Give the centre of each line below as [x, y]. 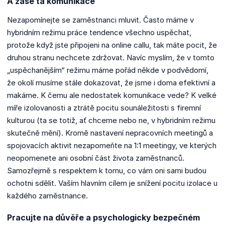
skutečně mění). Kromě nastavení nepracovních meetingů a [110, 133]
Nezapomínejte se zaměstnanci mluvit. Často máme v [100, 20]
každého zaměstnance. [47, 195]
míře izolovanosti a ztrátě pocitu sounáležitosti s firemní [104, 107]
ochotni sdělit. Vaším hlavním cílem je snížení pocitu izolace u [112, 183]
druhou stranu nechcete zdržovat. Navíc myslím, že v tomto [111, 57]
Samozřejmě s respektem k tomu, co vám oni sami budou [107, 170]
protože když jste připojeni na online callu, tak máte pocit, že [112, 45]
